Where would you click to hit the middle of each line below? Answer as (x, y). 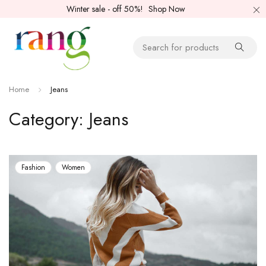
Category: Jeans (69, 119)
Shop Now (167, 9)
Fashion (33, 167)
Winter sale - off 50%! (106, 9)
